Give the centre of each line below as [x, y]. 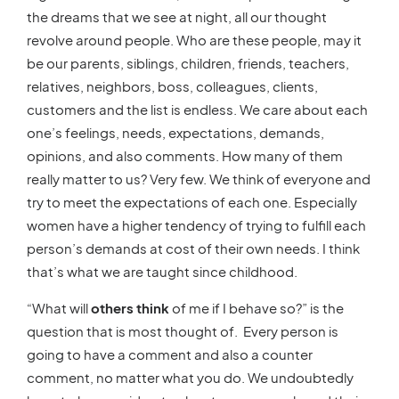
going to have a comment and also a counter [170, 354]
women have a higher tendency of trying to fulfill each [196, 224]
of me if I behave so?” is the [256, 307]
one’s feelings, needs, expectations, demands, [175, 132]
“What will [59, 307]
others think [130, 307]
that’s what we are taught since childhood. [162, 271]
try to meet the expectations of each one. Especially [192, 201]
